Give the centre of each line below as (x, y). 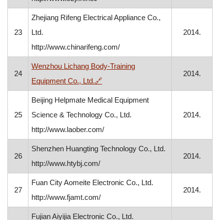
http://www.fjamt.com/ (66, 197)
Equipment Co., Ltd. (63, 81)
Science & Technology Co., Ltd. (82, 115)
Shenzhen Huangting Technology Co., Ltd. (99, 149)
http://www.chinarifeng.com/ (76, 47)
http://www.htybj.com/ (66, 163)
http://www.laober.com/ (68, 129)
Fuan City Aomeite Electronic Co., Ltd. (93, 182)
